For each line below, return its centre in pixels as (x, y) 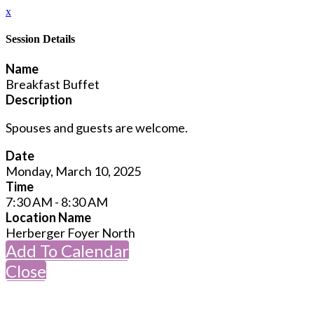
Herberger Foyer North (70, 232)
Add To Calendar (67, 250)
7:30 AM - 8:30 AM (57, 202)
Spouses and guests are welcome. (97, 127)
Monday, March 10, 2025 (73, 171)
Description (39, 99)
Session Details (40, 39)
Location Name (48, 217)
